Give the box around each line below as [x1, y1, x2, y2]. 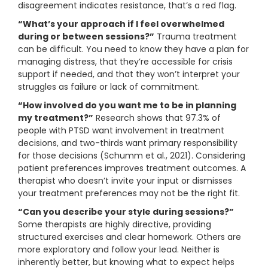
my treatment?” [18, 112, 93, 124]
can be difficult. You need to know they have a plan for [18, 43, 249, 56]
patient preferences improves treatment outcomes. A [18, 162, 246, 175]
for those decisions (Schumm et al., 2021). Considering [18, 150, 245, 162]
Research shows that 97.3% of [93, 112, 221, 124]
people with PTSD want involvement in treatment [18, 124, 224, 137]
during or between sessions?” [18, 31, 154, 43]
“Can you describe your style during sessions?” [18, 206, 234, 218]
